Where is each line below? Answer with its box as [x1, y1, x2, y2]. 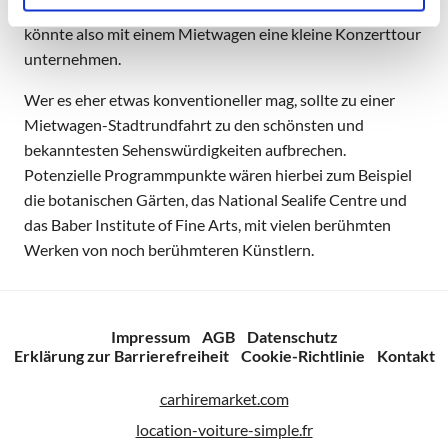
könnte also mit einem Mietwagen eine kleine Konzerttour [24, 24, 421, 44]
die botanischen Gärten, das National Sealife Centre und [24, 190, 407, 210]
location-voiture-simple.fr [135, 420, 313, 440]
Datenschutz [246, 327, 338, 347]
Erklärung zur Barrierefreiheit [13, 346, 229, 366]
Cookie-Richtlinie [240, 346, 365, 366]
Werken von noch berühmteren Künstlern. [24, 240, 314, 260]
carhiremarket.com [159, 389, 289, 409]
